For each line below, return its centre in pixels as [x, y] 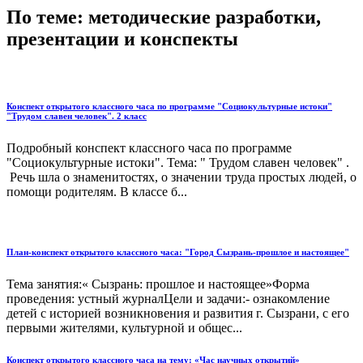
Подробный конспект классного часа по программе [149, 147]
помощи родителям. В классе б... [97, 191]
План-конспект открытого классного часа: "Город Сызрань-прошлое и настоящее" [178, 252]
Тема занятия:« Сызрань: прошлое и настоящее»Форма [158, 284]
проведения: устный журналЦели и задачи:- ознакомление [168, 298]
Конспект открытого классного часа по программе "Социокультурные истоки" [169, 106]
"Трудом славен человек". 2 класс [77, 115]
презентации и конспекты [122, 38]
